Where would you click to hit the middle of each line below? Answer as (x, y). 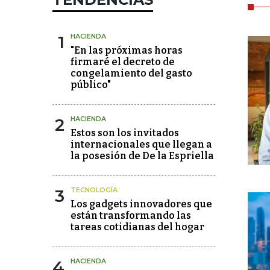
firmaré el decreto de (123, 62)
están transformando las (131, 215)
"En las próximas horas (127, 50)
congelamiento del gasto (131, 73)
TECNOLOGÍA (94, 190)
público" (91, 85)
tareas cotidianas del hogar (137, 227)
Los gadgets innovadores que (141, 204)
